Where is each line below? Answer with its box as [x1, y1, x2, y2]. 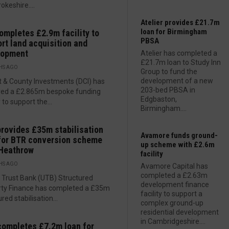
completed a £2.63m [141, 171, 208, 179]
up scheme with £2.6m [141, 140, 215, 149]
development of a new [141, 77, 213, 85]
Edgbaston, [141, 95, 177, 103]
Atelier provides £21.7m [141, 18, 220, 27]
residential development [141, 208, 219, 216]
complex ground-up [141, 199, 203, 207]
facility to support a [141, 190, 202, 198]
